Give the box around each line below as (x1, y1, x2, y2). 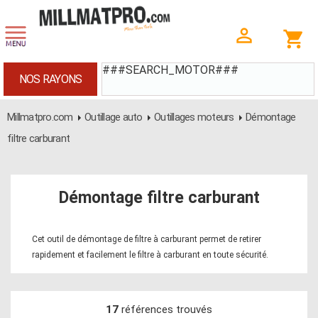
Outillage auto (84, 111, 143, 124)
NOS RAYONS (18, 72, 82, 86)
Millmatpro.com (7, 111, 73, 124)
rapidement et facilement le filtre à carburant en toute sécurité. (32, 250, 268, 260)
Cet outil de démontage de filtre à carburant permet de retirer (32, 234, 261, 244)
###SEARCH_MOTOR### (102, 63, 238, 77)
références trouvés (119, 303, 212, 316)
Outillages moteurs (154, 111, 234, 124)
